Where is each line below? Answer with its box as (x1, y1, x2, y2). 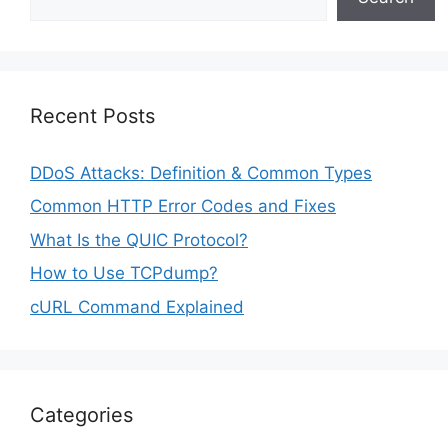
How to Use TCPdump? (30, 263, 218, 283)
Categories (30, 402, 133, 427)
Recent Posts (30, 103, 155, 128)
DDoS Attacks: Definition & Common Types (30, 162, 372, 183)
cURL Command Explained (30, 296, 244, 317)
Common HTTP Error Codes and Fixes (30, 196, 336, 216)
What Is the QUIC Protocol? (30, 229, 248, 250)
